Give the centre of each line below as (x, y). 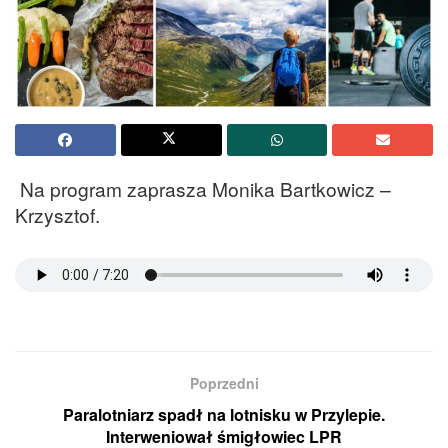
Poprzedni (224, 382)
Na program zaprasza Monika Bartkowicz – (203, 189)
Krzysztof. (57, 215)
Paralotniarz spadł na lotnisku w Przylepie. (224, 414)
